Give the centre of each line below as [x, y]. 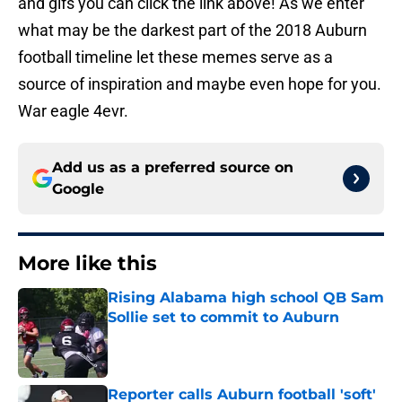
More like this [87, 264]
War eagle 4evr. [73, 111]
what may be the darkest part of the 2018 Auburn [192, 31]
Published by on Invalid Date [185, 335]
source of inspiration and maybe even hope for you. [200, 84]
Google [78, 189]
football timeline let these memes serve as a [175, 57]
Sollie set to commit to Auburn [223, 318]
